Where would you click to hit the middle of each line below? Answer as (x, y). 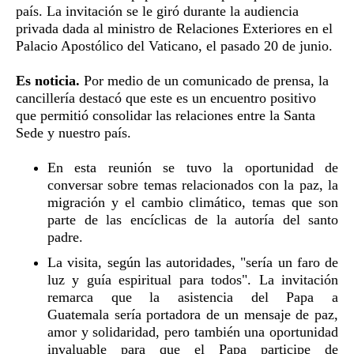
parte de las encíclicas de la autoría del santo (193, 219)
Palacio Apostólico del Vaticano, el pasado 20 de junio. (174, 45)
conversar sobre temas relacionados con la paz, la (193, 185)
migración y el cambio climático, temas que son (193, 202)
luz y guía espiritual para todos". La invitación (193, 279)
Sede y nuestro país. (73, 132)
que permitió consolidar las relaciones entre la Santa (166, 115)
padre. (65, 237)
